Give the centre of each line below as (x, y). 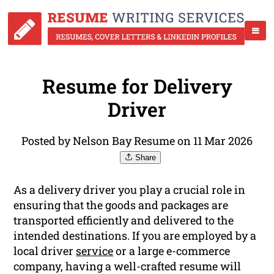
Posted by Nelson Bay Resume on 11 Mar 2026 (137, 141)
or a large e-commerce (172, 251)
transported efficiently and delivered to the (124, 220)
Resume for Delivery (137, 86)
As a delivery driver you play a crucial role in (130, 190)
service (95, 251)
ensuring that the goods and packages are (121, 205)
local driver (45, 251)
